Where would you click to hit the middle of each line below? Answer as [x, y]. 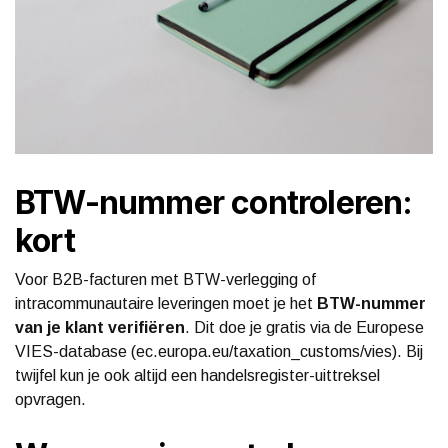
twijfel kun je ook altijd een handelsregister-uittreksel [197, 375]
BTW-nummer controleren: [214, 202]
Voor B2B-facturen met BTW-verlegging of [165, 279]
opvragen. [50, 399]
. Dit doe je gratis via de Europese [304, 327]
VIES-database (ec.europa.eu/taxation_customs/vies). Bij [219, 351]
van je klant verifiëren [100, 327]
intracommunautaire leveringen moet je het [166, 303]
